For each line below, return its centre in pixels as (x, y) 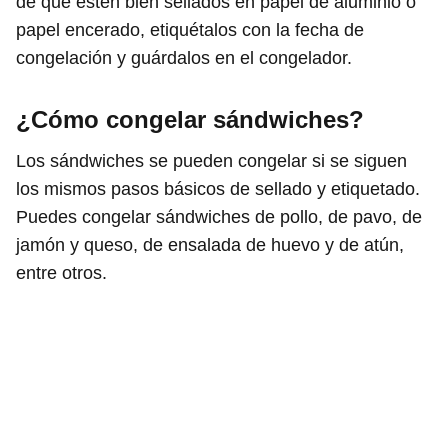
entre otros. (61, 272)
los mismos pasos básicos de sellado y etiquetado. (218, 188)
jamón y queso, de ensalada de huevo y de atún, (210, 244)
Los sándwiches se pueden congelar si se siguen (211, 160)
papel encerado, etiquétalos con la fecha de (190, 29)
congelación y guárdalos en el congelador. (184, 57)
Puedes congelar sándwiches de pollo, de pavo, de (219, 216)
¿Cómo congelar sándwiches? (190, 119)
